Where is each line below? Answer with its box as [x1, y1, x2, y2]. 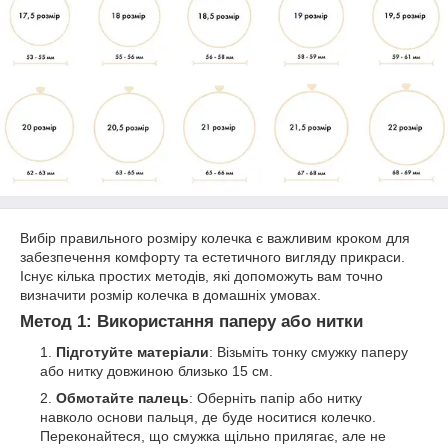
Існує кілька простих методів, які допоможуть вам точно [20, 268, 383, 284]
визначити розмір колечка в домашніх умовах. [20, 287, 321, 303]
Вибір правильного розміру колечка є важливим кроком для [20, 230, 410, 246]
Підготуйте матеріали [56, 343, 209, 360]
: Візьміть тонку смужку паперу [209, 343, 408, 360]
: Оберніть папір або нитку [189, 389, 362, 406]
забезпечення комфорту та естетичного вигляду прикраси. [20, 249, 405, 265]
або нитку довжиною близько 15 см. [40, 362, 273, 379]
